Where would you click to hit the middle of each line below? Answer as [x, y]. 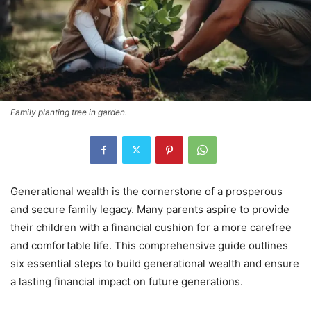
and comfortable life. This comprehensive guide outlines [149, 245]
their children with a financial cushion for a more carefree [151, 227]
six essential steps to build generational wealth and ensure [155, 263]
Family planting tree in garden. [69, 112]
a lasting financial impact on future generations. [127, 281]
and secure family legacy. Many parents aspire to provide [150, 209]
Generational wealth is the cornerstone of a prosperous [146, 191]
